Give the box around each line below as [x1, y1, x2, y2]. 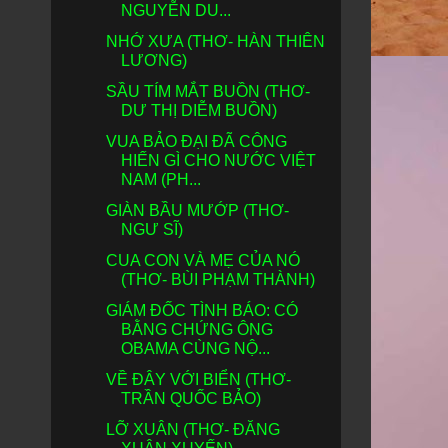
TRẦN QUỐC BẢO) [120, 390, 261, 407]
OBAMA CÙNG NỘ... [120, 340, 270, 357]
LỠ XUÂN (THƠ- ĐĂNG [105, 421, 280, 438]
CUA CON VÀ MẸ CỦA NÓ [105, 252, 300, 269]
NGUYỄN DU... [120, 2, 231, 19]
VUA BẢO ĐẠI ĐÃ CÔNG [105, 133, 287, 150]
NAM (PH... [120, 171, 201, 188]
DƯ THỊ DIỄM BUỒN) [120, 102, 277, 119]
